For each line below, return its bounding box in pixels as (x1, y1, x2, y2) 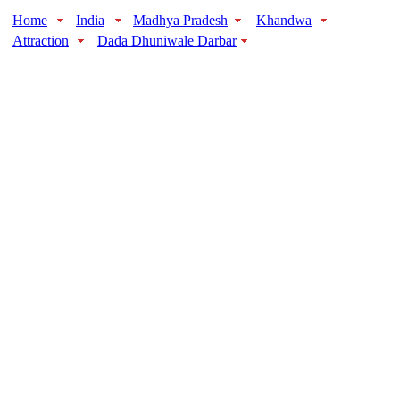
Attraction (12, 32, 69, 48)
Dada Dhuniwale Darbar (97, 32, 237, 48)
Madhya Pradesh (133, 12, 228, 28)
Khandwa (256, 12, 312, 28)
